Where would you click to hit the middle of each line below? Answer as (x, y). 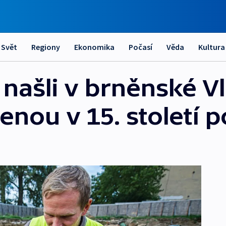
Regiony (46, 47)
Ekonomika (94, 47)
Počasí (140, 47)
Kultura (212, 47)
